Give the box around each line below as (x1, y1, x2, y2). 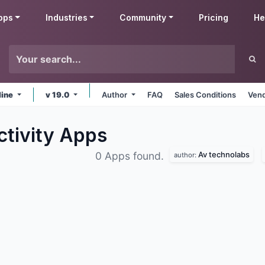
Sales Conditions (174, 90, 237, 99)
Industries (45, 12, 88, 22)
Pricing (199, 12, 229, 22)
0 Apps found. (95, 150, 167, 162)
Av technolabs (198, 149, 250, 159)
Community (119, 12, 167, 22)
